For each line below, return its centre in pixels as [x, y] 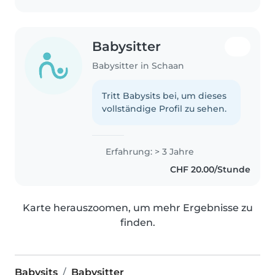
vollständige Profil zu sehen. [165, 108]
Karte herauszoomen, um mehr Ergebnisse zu [137, 207]
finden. [137, 222]
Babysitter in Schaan [138, 65]
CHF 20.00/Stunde [210, 169]
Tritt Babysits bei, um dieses [165, 95]
